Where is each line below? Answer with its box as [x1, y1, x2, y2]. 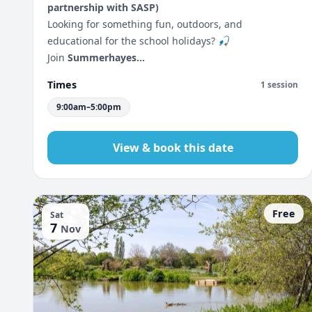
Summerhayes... [68, 51, 145, 64]
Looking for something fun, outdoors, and [47, 17, 242, 31]
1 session [260, 78, 298, 91]
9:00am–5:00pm [56, 101, 121, 113]
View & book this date [112, 140, 233, 155]
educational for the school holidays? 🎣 [47, 34, 230, 47]
